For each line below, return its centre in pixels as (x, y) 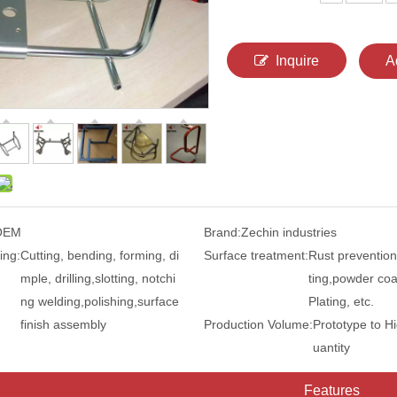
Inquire (297, 61)
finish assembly (63, 324)
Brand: (222, 232)
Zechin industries (288, 232)
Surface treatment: (256, 255)
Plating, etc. (341, 301)
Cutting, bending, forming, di (100, 255)
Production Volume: (258, 324)
